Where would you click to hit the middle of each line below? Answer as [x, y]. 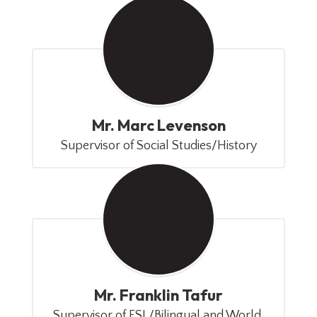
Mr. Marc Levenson [158, 125]
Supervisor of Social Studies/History [158, 146]
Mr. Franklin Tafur [158, 295]
